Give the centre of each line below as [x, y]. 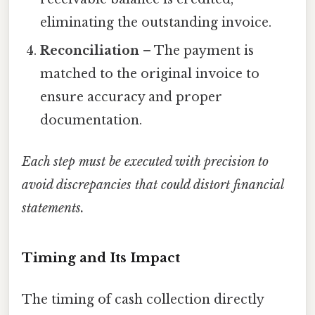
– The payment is [197, 50]
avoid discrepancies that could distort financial [153, 185]
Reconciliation [90, 50]
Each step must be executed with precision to [145, 161]
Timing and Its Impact [101, 257]
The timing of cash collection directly [143, 299]
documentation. [91, 120]
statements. [53, 208]
